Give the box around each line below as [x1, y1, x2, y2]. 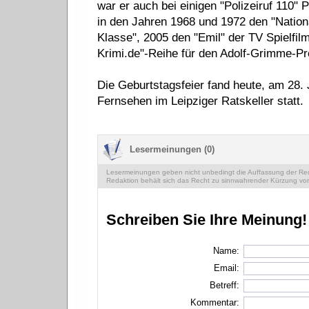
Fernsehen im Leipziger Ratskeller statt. [97, 94, 303, 108]
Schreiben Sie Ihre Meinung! [106, 211, 307, 228]
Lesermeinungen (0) [129, 144, 215, 154]
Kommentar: [190, 297, 239, 308]
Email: [213, 263, 239, 273]
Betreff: [209, 280, 239, 290]
